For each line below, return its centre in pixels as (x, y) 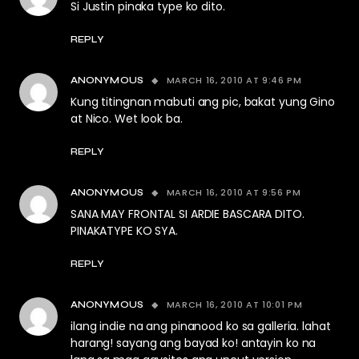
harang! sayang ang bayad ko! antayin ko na (194, 343)
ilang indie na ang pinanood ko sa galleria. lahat (201, 326)
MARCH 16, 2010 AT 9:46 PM (234, 80)
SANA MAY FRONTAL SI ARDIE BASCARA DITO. (188, 214)
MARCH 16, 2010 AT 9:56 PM (234, 192)
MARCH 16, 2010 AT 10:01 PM (234, 305)
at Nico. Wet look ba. (127, 119)
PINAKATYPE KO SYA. (124, 231)
